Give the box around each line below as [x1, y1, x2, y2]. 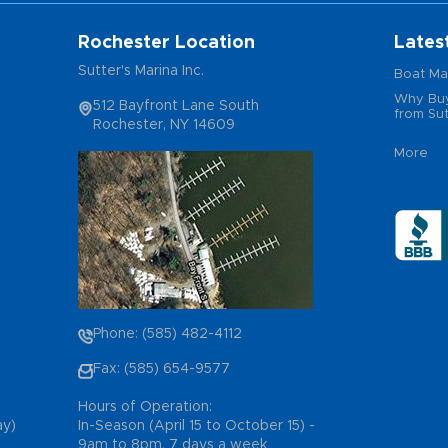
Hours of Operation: [77, 399, 212, 414]
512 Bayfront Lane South [92, 98, 259, 113]
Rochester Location [77, 33, 255, 52]
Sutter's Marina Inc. [77, 63, 204, 78]
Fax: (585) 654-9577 [92, 361, 230, 376]
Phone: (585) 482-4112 [92, 326, 242, 341]
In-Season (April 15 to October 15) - [77, 418, 315, 433]
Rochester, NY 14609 [92, 117, 235, 132]
